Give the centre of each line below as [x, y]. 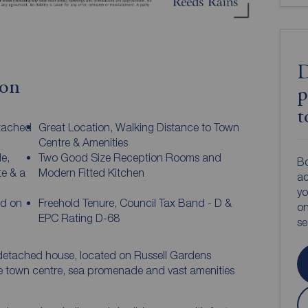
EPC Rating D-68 [79, 218]
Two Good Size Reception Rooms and [130, 157]
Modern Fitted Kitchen [92, 172]
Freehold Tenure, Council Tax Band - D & [135, 202]
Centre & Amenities [84, 142]
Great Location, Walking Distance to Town [139, 127]
